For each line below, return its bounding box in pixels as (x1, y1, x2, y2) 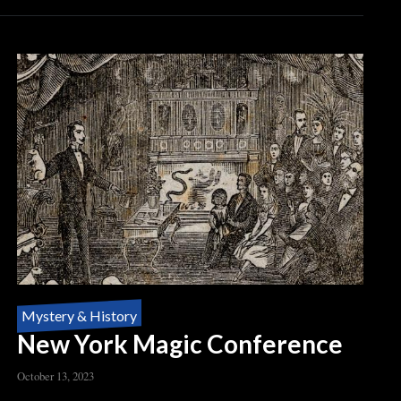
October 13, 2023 (17, 367, 95, 384)
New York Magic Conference (17, 328, 344, 359)
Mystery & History (21, 306, 138, 324)
